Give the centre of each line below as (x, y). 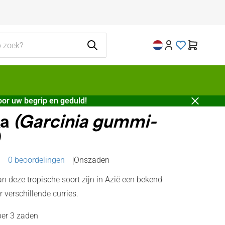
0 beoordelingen (36, 160)
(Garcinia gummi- (83, 124)
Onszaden (92, 160)
